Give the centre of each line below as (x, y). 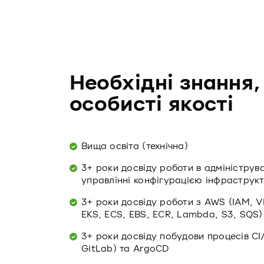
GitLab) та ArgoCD (126, 249)
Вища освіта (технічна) (135, 146)
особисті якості (152, 105)
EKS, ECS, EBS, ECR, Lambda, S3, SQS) (172, 214)
